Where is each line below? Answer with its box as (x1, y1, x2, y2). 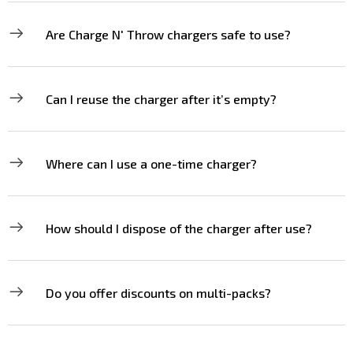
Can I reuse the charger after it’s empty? (46, 91, 277, 106)
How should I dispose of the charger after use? (46, 221, 312, 236)
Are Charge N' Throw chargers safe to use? (46, 27, 291, 42)
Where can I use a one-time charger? (46, 156, 257, 171)
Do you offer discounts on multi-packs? (46, 285, 271, 300)
